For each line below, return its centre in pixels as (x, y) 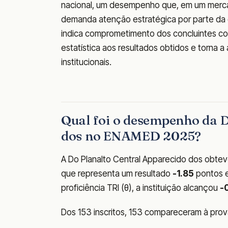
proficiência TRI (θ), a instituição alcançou (140, 188)
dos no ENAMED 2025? (131, 136)
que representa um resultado (117, 174)
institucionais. (86, 62)
